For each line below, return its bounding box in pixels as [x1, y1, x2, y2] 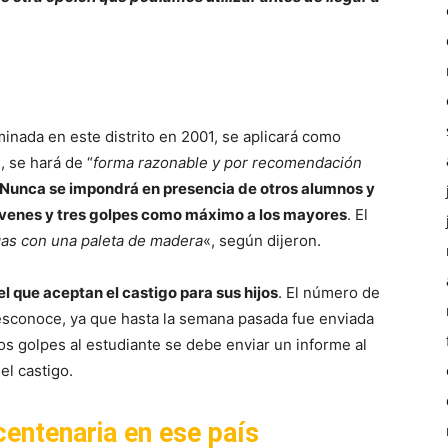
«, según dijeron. [203, 231, 321, 251]
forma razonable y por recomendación [93, 153, 362, 173]
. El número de [278, 283, 380, 303]
